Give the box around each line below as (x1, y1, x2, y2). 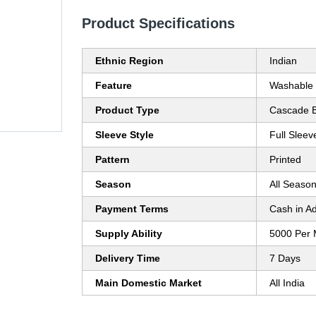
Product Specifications (82, 16, 235, 32)
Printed (269, 154, 301, 166)
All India (269, 277, 305, 289)
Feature (95, 80, 132, 92)
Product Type (95, 104, 159, 116)
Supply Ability (95, 228, 162, 240)
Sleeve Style (95, 129, 154, 141)
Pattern (95, 154, 130, 166)
